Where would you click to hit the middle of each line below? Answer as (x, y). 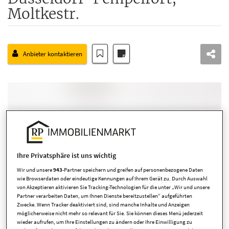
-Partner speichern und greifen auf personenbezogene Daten (133, 169)
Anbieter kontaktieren (52, 54)
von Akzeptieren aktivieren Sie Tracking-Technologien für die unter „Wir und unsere (113, 187)
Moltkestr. (43, 14)
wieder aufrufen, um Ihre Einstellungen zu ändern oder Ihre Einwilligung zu (105, 222)
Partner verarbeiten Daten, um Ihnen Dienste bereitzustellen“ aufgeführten (105, 196)
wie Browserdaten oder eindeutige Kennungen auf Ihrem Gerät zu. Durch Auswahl (112, 178)
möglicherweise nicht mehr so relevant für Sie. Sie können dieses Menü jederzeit (110, 213)
